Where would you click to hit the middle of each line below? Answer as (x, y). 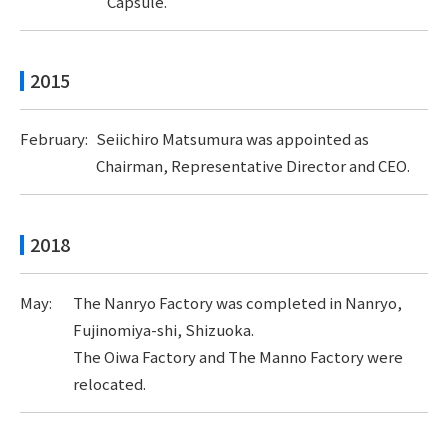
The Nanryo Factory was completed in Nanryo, (237, 302)
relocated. (109, 383)
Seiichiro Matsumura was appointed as (232, 138)
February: (54, 138)
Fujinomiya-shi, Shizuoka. (163, 329)
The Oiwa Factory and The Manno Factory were (237, 356)
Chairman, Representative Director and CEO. (252, 165)
